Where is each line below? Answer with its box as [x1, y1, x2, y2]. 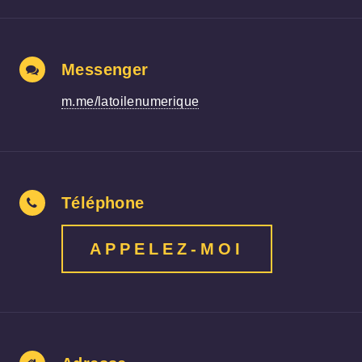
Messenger [61, 60, 149, 78]
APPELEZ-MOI [90, 239, 244, 258]
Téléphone [61, 193, 145, 212]
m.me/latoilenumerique [61, 94, 200, 108]
